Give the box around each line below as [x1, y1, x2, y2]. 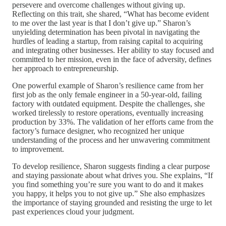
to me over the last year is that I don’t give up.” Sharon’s [12, 19, 191, 28]
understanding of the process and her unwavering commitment [12, 136, 210, 145]
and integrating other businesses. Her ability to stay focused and [12, 46, 214, 55]
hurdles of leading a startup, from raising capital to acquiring [12, 37, 203, 46]
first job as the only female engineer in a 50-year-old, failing [12, 90, 202, 99]
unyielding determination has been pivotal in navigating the [12, 28, 200, 37]
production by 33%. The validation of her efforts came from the [12, 118, 213, 127]
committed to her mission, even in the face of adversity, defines [12, 55, 211, 64]
